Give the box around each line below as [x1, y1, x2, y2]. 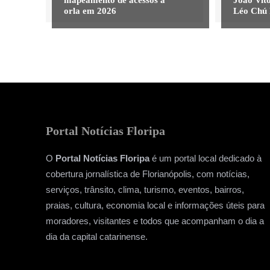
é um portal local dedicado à [149, 152, 262, 163]
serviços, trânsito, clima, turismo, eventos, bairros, [46, 184, 244, 195]
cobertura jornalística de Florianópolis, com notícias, [46, 168, 250, 179]
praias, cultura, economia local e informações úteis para [46, 199, 265, 210]
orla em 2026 [64, 5, 116, 16]
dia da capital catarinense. [46, 231, 148, 242]
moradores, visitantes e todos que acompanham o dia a [46, 215, 264, 226]
